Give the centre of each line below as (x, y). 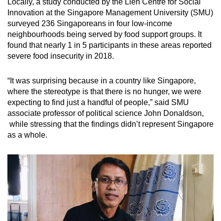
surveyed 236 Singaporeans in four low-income (90, 24)
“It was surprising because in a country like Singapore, (102, 81)
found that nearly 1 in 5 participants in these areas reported (110, 45)
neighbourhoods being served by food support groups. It (105, 35)
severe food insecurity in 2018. (62, 56)
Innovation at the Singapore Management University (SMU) (110, 13)
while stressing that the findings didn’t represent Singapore (110, 124)
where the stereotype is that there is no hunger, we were (104, 92)
